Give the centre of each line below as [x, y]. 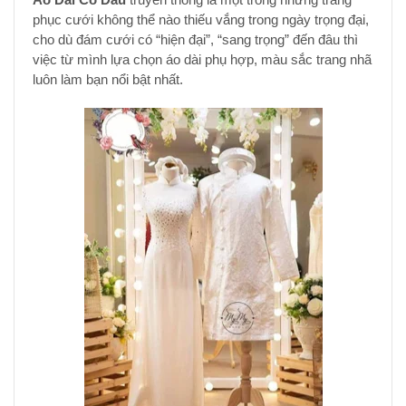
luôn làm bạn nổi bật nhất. [108, 79]
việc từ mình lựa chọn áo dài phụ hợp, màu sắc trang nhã [202, 59]
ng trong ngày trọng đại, [300, 19]
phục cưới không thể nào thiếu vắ [131, 19]
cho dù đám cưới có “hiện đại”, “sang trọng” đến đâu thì [195, 39]
